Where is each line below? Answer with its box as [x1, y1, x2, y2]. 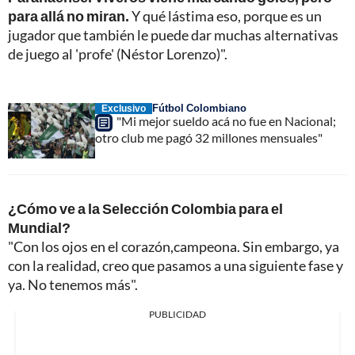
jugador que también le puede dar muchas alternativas [8, 25, 338, 44]
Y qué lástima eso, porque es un [129, 6, 322, 25]
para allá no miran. [8, 6, 129, 25]
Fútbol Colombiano [152, 101, 246, 114]
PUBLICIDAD [149, 307, 206, 320]
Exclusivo [101, 101, 146, 114]
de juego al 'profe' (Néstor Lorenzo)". [8, 44, 227, 63]
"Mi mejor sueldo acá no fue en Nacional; [116, 113, 336, 128]
